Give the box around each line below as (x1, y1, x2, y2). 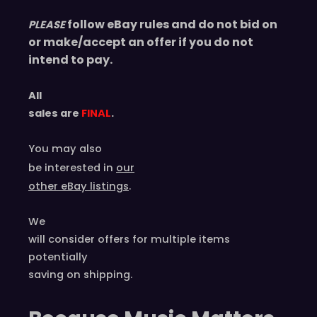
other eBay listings (28, 178, 129, 193)
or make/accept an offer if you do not (28, 33, 253, 50)
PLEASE (28, 17, 65, 32)
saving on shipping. (28, 267, 132, 282)
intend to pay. (28, 51, 113, 68)
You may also (28, 141, 102, 156)
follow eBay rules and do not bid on (67, 16, 277, 33)
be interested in (28, 160, 113, 175)
